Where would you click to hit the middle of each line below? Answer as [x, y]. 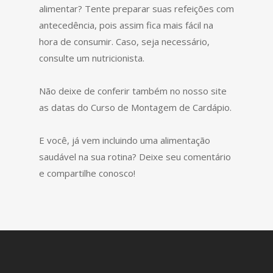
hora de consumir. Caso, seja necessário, [124, 41]
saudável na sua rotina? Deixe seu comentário [135, 157]
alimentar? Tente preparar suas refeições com [136, 9]
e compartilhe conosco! [87, 173]
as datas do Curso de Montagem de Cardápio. [135, 107]
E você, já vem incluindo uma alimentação [125, 140]
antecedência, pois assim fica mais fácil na [126, 25]
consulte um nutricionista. [92, 58]
